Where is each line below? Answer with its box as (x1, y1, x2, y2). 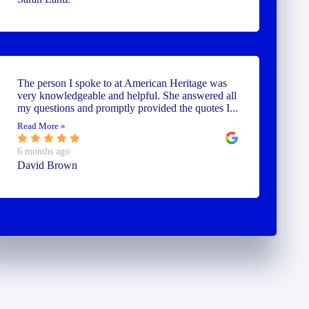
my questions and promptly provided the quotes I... (17, 102, 238, 114)
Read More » (17, 121, 66, 131)
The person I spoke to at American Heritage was (17, 77, 227, 89)
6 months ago (17, 146, 70, 157)
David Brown (17, 159, 77, 171)
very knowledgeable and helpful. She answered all (17, 90, 237, 101)
